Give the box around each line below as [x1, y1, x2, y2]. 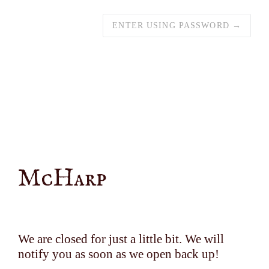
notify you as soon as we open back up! [18, 246, 219, 261]
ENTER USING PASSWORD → [112, 21, 241, 30]
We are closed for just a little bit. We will [18, 231, 224, 246]
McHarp [18, 163, 106, 195]
